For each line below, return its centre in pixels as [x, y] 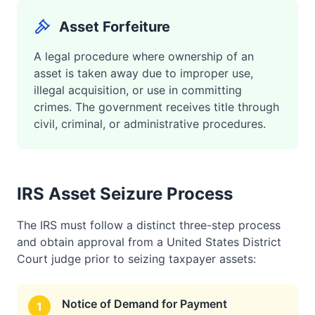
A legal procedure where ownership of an [144, 56]
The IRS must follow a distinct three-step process [149, 225]
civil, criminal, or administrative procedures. [150, 124]
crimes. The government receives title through [156, 107]
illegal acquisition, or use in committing [138, 90]
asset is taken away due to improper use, [143, 73]
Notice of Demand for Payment [144, 304]
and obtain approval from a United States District [149, 242]
